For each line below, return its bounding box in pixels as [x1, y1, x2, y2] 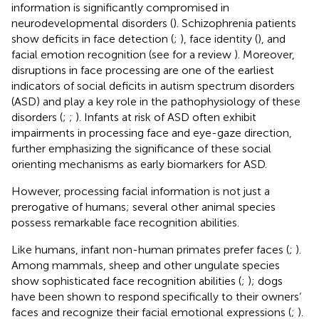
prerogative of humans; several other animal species [11, 199, 276, 214]
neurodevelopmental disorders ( [11, 16, 173, 30]
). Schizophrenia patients [173, 16, 296, 30]
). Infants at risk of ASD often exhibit [75, 110, 256, 124]
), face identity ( [180, 31, 258, 46]
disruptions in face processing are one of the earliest [11, 63, 274, 77]
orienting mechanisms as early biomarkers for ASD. [11, 157, 267, 171]
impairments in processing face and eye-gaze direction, [11, 125, 292, 140]
